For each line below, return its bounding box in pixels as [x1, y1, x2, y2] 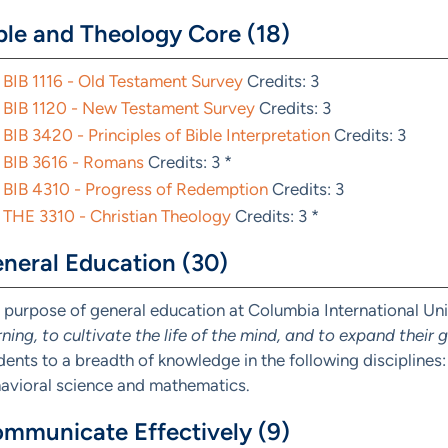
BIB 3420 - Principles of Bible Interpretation [3, 125, 330, 145]
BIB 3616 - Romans [3, 152, 144, 172]
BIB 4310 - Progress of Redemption [3, 179, 268, 199]
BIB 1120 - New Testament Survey [3, 98, 255, 118]
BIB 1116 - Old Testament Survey [3, 71, 243, 91]
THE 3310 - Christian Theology [3, 206, 231, 226]
